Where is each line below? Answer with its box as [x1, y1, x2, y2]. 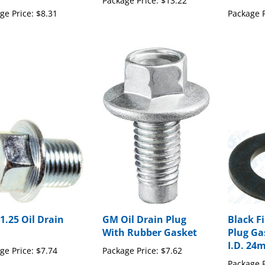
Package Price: [102, 232, 159, 244]
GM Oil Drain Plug [102, 200, 187, 214]
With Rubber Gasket [102, 213, 198, 227]
